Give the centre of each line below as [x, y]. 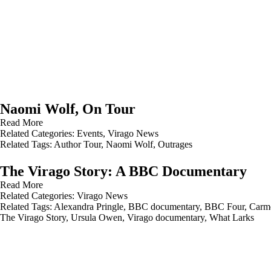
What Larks [232, 217]
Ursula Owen [96, 217]
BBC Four [224, 207]
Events [90, 133]
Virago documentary [166, 217]
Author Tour [77, 144]
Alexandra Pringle [89, 207]
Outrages [175, 144]
